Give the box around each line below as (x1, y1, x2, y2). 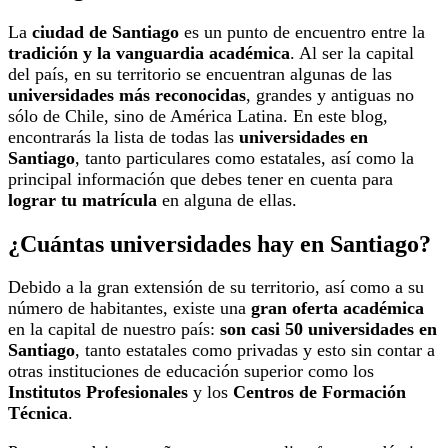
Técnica (8, 403, 68, 424)
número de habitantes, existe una (8, 298, 251, 319)
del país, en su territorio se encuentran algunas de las (8, 63, 392, 84)
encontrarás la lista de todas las (8, 126, 239, 147)
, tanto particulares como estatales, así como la (75, 147, 414, 168)
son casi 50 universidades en (220, 319, 437, 340)
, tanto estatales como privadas (75, 340, 298, 361)
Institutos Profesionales (8, 382, 188, 403)
